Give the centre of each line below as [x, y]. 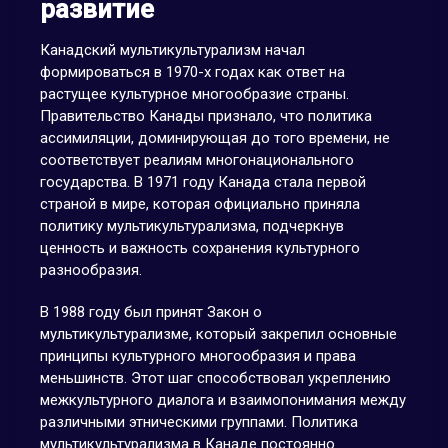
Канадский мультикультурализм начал [172, 50]
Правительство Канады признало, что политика [205, 116]
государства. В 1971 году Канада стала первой [202, 182]
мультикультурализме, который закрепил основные [218, 334]
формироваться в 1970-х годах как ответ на [192, 72]
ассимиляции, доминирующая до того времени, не [214, 138]
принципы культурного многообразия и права [197, 356]
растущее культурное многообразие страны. [194, 94]
